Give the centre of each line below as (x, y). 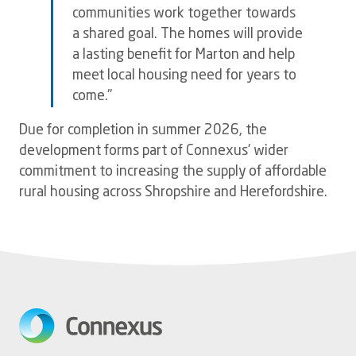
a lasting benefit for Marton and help (184, 55)
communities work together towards (184, 14)
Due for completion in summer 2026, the (143, 131)
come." (92, 96)
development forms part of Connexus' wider (154, 152)
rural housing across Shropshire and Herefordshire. (175, 193)
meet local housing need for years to (184, 75)
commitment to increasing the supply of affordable (173, 172)
